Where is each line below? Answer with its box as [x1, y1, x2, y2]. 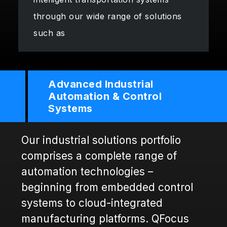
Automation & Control [48, 90, 162, 103]
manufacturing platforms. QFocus [21, 212, 189, 225]
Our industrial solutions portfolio [21, 134, 181, 147]
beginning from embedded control [21, 181, 193, 194]
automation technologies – [21, 165, 153, 178]
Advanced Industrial [48, 78, 154, 91]
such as [33, 28, 65, 38]
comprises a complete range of [21, 149, 177, 163]
